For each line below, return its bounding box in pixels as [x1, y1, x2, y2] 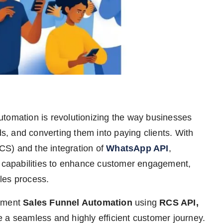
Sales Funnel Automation [23, 198, 132, 208]
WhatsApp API [106, 143, 169, 154]
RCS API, [159, 198, 199, 208]
